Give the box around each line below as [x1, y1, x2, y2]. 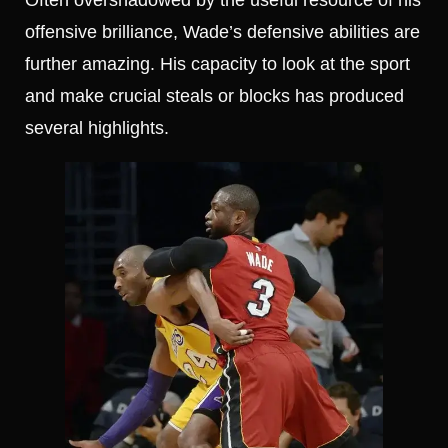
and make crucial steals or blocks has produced [25, 85, 404, 106]
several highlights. [25, 117, 169, 138]
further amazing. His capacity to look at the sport [25, 53, 410, 74]
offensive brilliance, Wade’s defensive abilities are [25, 21, 420, 42]
